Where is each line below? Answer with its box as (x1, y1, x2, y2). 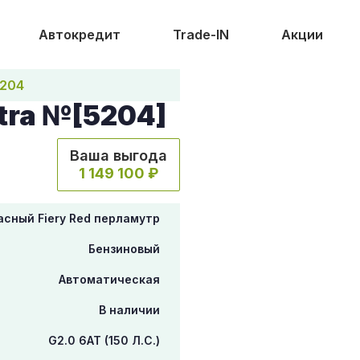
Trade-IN (172, 27, 229, 43)
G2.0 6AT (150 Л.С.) (48, 333, 160, 347)
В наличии (99, 303, 160, 317)
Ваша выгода (70, 147, 167, 164)
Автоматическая (59, 272, 160, 286)
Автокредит (38, 27, 121, 43)
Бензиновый (88, 242, 160, 256)
